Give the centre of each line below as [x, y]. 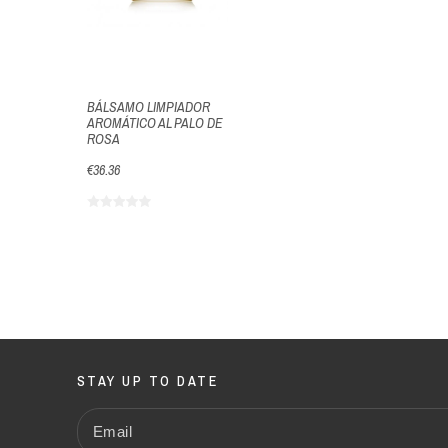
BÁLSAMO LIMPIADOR [148, 106]
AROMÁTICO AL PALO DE [154, 122]
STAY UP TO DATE [147, 380]
